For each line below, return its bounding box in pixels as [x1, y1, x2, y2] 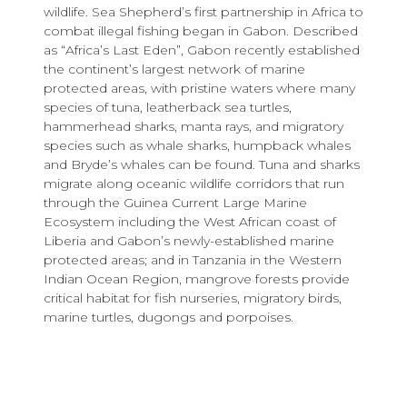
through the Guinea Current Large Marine [44, 194, 307, 211]
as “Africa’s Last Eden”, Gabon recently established [44, 41, 360, 58]
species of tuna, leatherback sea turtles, [44, 98, 292, 115]
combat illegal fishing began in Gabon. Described [44, 22, 358, 39]
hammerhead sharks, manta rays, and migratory [44, 117, 343, 134]
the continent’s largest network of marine [44, 60, 305, 77]
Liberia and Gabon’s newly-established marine [44, 232, 334, 249]
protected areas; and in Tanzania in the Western [44, 251, 342, 268]
